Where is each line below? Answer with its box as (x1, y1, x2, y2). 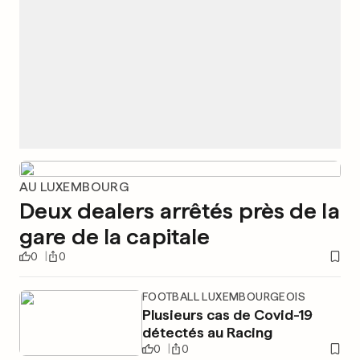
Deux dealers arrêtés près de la (19, 197, 340, 224)
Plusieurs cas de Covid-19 (141, 306, 313, 323)
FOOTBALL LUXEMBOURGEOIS (141, 290, 305, 303)
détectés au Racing (141, 324, 272, 341)
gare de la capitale (19, 223, 211, 250)
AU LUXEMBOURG (19, 179, 129, 194)
